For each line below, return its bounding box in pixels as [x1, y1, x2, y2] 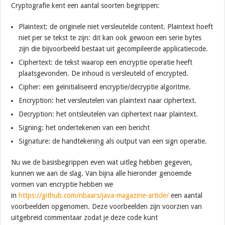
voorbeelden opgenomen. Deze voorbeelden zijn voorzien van [11, 202, 202, 210]
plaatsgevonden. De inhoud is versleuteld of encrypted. [19, 69, 189, 77]
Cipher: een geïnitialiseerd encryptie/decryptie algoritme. [19, 82, 191, 91]
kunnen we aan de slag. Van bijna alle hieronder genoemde [11, 169, 192, 177]
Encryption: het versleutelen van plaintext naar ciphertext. [19, 96, 197, 104]
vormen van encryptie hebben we [11, 180, 114, 188]
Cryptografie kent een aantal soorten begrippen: [11, 1, 160, 10]
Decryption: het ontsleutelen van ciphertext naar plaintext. [19, 109, 198, 118]
